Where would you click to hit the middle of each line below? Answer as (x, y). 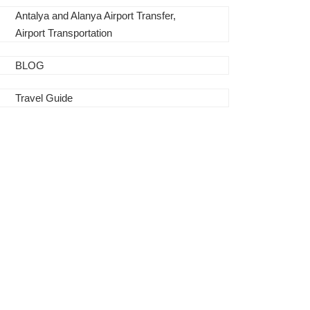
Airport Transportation (64, 33)
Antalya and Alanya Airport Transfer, (96, 16)
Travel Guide (44, 98)
